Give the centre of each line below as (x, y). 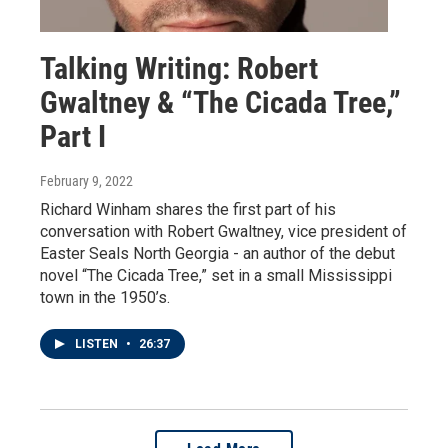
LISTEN (98, 344)
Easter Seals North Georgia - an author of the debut (217, 254)
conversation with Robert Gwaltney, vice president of (223, 232)
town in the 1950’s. (105, 298)
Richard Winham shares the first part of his (188, 210)
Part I (73, 137)
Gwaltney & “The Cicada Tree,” (220, 103)
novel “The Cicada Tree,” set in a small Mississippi (216, 276)
